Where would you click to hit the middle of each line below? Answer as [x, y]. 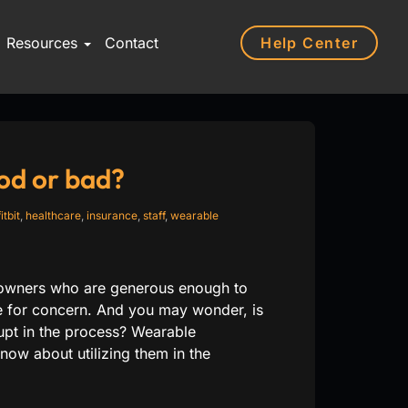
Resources [44, 43]
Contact [131, 43]
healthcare [53, 215]
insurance [112, 215]
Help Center [309, 42]
